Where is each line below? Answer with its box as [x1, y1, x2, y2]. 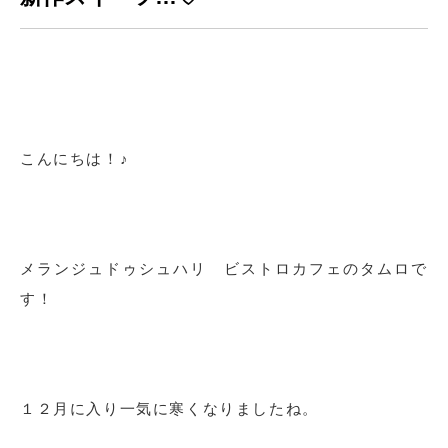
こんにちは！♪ [20, 150, 130, 168]
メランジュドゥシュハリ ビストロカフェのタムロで [20, 260, 428, 278]
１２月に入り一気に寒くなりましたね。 [20, 400, 319, 418]
